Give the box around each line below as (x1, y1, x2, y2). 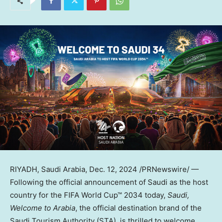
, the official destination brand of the (75, 203, 202, 213)
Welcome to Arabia (10, 203, 75, 213)
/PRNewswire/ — (137, 165, 199, 174)
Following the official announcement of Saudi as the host (10, 177, 208, 187)
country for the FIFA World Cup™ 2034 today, (10, 190, 167, 200)
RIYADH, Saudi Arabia (10, 165, 85, 174)
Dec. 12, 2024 (89, 165, 137, 174)
